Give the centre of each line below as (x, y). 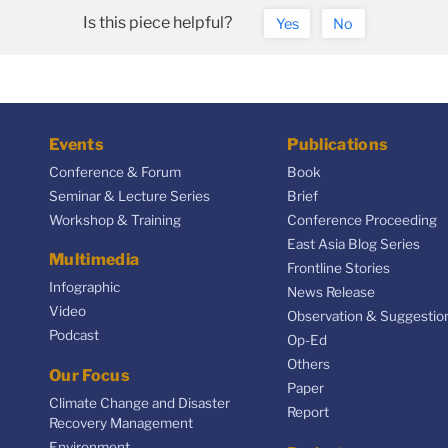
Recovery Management (121, 422)
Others (308, 363)
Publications (337, 144)
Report (307, 411)
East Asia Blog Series (353, 243)
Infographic (84, 287)
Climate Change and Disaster (139, 402)
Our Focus (89, 375)
